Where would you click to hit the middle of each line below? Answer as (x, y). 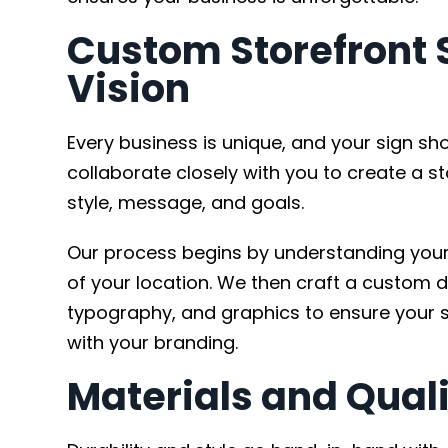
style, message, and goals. (186, 202)
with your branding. (153, 342)
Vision (129, 88)
